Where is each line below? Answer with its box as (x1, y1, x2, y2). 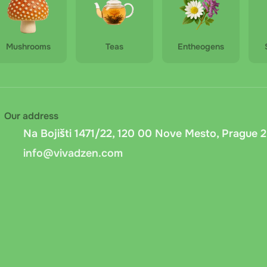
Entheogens (178, 41, 224, 52)
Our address (4, 110, 58, 122)
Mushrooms (5, 41, 51, 52)
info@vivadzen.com (23, 147, 123, 160)
